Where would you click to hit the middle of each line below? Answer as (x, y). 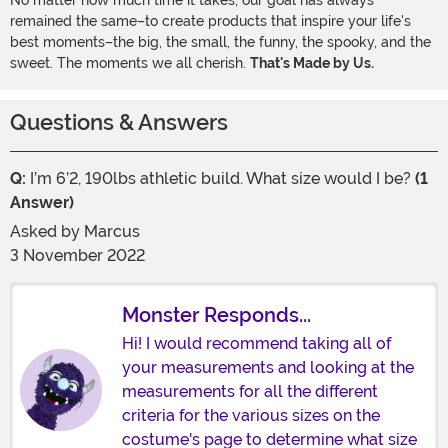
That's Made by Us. (312, 63)
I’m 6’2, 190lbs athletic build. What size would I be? (220, 179)
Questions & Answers (119, 123)
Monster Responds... (216, 315)
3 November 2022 (77, 256)
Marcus (112, 232)
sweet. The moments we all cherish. (130, 63)
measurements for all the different (250, 392)
